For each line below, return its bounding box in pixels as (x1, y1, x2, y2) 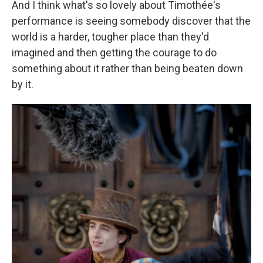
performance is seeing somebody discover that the (12, 14, 251, 27)
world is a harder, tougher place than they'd (12, 30, 209, 43)
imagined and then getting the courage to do (12, 46, 217, 59)
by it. (12, 77, 33, 90)
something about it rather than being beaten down (12, 62, 243, 75)
